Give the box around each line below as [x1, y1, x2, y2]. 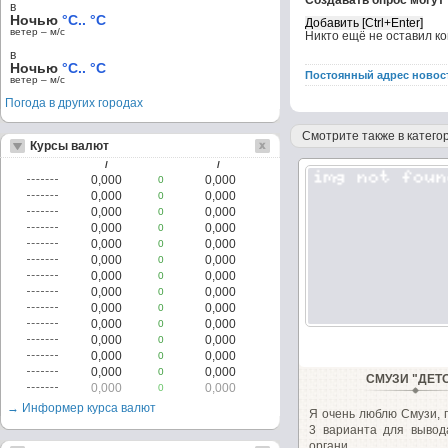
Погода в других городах [5, 96, 143, 110]
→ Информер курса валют [7, 401, 156, 415]
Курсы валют [30, 139, 109, 153]
